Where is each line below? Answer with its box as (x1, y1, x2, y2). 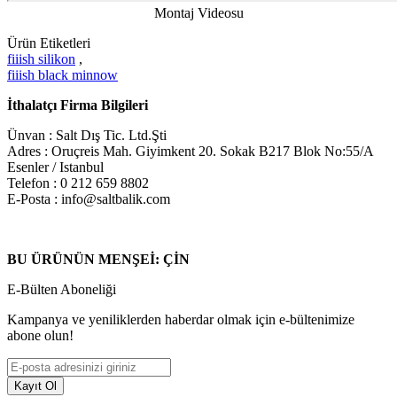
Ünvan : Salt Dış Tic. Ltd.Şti (7, 127, 167, 143)
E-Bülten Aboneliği (7, 281, 116, 297)
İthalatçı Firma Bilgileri (7, 97, 148, 113)
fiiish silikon (7, 51, 75, 66)
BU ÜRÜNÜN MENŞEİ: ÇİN (7, 251, 190, 267)
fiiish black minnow (7, 66, 118, 82)
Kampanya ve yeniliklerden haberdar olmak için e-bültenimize (7, 311, 354, 327)
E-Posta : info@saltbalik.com (7, 191, 170, 206)
